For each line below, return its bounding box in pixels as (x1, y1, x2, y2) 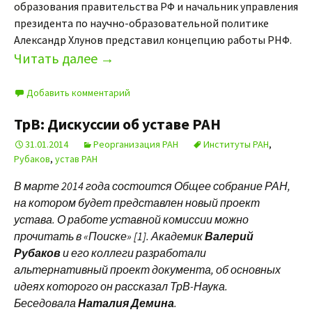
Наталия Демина (78, 296, 174, 310)
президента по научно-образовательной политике (14, 16, 269, 30)
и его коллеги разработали (61, 246, 206, 260)
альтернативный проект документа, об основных (14, 263, 281, 276)
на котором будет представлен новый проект (14, 196, 260, 210)
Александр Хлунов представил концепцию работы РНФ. (14, 33, 292, 47)
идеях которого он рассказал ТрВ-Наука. (14, 279, 228, 293)
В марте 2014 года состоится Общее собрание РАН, (14, 179, 290, 193)
